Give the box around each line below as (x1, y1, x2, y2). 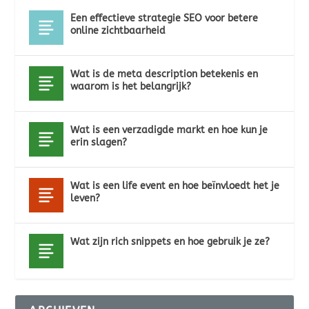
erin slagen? (70, 137, 128, 148)
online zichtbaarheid (70, 25, 166, 37)
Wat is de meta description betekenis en (70, 68, 259, 80)
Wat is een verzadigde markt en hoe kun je (70, 124, 268, 136)
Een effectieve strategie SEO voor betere (70, 12, 259, 24)
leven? (70, 192, 101, 204)
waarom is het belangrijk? (70, 81, 192, 92)
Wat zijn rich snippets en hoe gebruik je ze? (70, 236, 270, 248)
